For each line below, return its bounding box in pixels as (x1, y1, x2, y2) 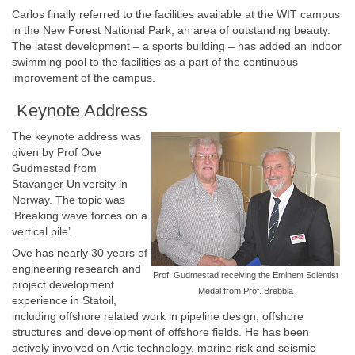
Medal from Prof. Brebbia (198, 286, 293, 296)
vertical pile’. (12, 225, 74, 238)
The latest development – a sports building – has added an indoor (12, 40, 342, 52)
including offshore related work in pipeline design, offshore (12, 310, 303, 323)
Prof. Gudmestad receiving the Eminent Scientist (153, 270, 338, 280)
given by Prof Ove (12, 146, 101, 158)
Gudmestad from (12, 162, 97, 174)
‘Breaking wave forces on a (12, 209, 147, 222)
